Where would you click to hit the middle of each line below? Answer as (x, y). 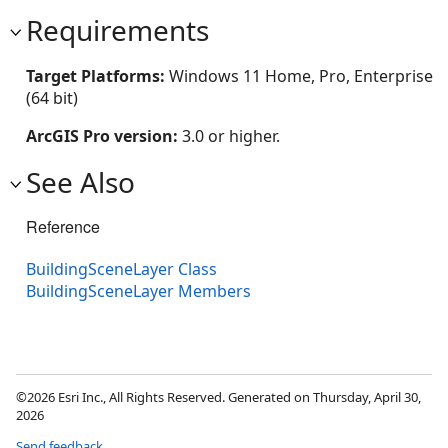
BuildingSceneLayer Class (121, 268)
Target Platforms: (97, 75)
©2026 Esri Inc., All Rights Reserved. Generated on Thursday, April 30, (218, 396)
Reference (63, 226)
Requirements (117, 29)
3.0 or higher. (231, 135)
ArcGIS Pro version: (104, 135)
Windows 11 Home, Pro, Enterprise (301, 75)
